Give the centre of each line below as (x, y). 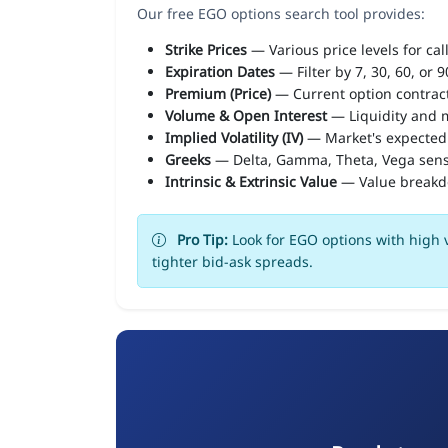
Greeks (188, 159)
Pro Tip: (202, 239)
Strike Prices (206, 49)
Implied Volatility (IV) (234, 137)
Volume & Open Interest (246, 115)
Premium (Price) (218, 93)
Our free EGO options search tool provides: (281, 13)
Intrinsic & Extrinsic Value (251, 181)
